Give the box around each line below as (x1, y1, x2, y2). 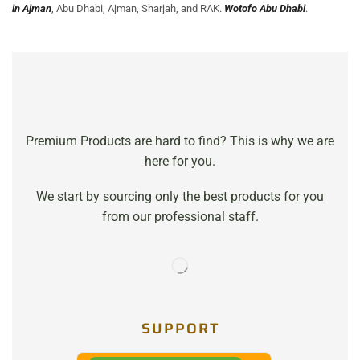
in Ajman (12, 2, 51, 15)
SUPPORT (141, 317, 219, 341)
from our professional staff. (101, 208, 259, 224)
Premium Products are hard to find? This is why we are (26, 133, 334, 149)
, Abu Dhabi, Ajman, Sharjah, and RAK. (51, 2, 224, 15)
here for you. (145, 153, 215, 170)
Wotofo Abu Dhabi (224, 2, 305, 15)
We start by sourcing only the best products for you (36, 188, 324, 204)
